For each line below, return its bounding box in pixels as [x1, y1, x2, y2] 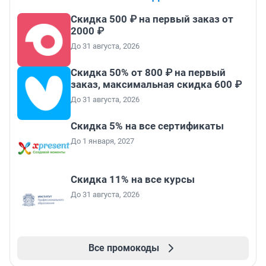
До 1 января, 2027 [71, 137, 134, 146]
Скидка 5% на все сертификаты [71, 120, 224, 132]
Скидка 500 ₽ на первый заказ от [71, 13, 233, 26]
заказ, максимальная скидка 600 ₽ [71, 78, 242, 91]
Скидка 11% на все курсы [71, 173, 195, 186]
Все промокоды [88, 242, 159, 254]
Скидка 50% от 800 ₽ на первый [71, 66, 226, 79]
